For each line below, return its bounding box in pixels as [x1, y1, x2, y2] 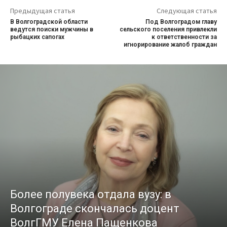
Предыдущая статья [10, 6, 75, 15]
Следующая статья [156, 6, 217, 15]
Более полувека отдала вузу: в [10, 187, 171, 201]
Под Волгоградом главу [145, 18, 217, 25]
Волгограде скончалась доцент [10, 202, 179, 215]
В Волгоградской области [10, 18, 88, 25]
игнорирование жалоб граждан [123, 41, 217, 48]
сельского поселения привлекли [119, 25, 217, 33]
